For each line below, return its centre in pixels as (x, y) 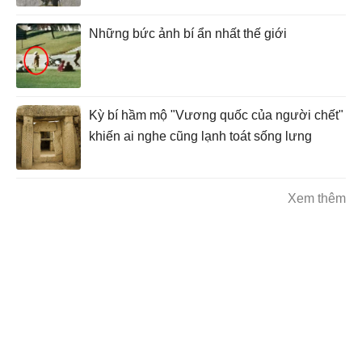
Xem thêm (317, 199)
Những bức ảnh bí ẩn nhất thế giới (188, 34)
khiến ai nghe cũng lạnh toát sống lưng (200, 137)
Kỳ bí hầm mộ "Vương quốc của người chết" (216, 116)
